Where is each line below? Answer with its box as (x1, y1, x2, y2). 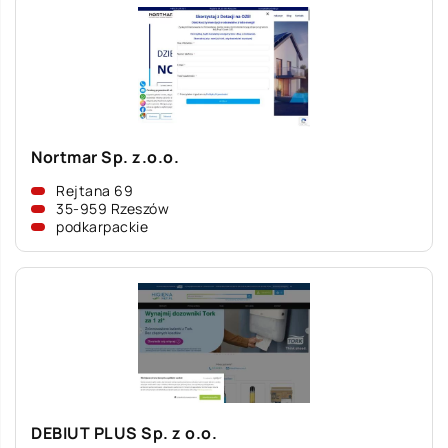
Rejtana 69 (56, 181, 133, 200)
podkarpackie (56, 217, 148, 236)
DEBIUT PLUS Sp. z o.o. (31, 422, 217, 444)
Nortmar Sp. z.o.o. (31, 146, 179, 168)
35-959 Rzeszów (56, 199, 169, 218)
